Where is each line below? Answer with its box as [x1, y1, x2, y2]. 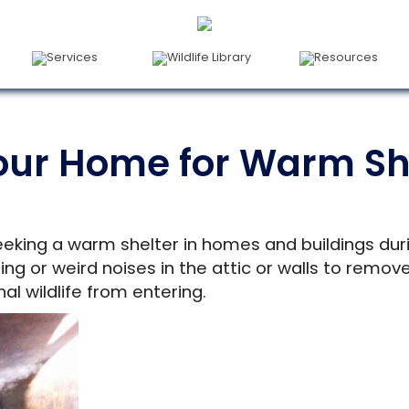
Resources [313, 49, 378, 65]
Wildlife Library [166, 49, 251, 65]
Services [46, 49, 98, 65]
